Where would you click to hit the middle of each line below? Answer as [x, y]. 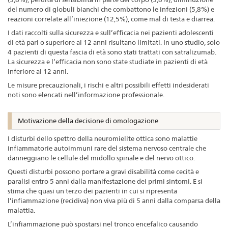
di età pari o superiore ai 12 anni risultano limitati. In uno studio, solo [114, 42]
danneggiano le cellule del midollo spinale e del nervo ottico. [101, 158]
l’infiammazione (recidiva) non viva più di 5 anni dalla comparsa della [114, 200]
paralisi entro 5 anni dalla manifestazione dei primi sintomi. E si [105, 181]
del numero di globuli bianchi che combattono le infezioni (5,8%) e [111, 9]
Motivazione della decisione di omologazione [88, 120]
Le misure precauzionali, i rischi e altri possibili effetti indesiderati [108, 85]
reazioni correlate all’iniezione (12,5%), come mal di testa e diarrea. [111, 19]
